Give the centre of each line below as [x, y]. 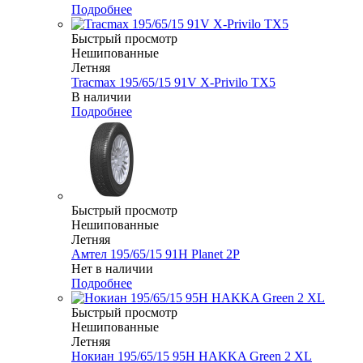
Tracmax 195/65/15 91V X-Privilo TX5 [173, 83]
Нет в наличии [112, 269]
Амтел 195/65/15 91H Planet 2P [156, 254]
